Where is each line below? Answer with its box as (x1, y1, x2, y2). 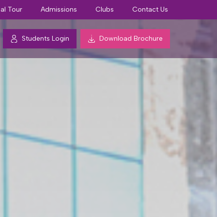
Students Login (22, 34, 69, 43)
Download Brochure (99, 34, 163, 43)
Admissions (41, 5, 77, 14)
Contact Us (132, 5, 168, 14)
